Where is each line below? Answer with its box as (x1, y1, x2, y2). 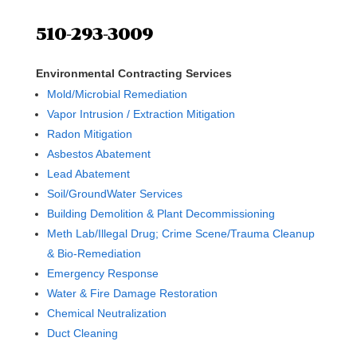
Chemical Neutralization (46, 307, 167, 320)
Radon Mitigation (46, 127, 132, 140)
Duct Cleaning (46, 327, 118, 339)
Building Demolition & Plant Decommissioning (46, 207, 275, 220)
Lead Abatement (46, 167, 130, 180)
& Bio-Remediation (46, 247, 141, 260)
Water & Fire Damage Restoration (46, 287, 218, 300)
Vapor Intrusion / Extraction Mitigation (46, 108, 235, 120)
